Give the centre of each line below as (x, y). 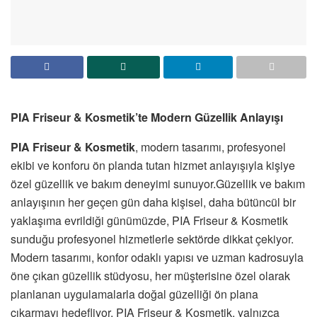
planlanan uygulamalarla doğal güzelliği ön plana (134, 294)
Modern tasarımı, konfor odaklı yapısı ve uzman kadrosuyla (157, 258)
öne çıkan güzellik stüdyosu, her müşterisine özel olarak (150, 276)
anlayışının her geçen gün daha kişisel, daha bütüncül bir (153, 202)
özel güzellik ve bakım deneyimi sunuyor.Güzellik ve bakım (158, 184)
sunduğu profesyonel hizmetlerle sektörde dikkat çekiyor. (152, 239)
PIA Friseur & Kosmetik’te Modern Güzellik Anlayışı (147, 117)
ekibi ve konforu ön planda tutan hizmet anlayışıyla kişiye (153, 166)
